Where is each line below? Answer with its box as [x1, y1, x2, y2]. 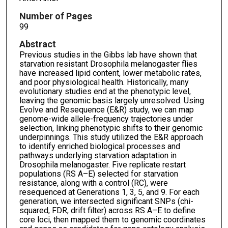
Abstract [19, 39, 56, 50]
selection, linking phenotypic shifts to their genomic [19, 123, 203, 133]
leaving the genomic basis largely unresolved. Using [19, 96, 204, 106]
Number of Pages [19, 10, 92, 21]
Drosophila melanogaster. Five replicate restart [19, 160, 186, 170]
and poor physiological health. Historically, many [19, 77, 189, 88]
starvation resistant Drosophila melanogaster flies [19, 59, 197, 69]
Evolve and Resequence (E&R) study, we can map [19, 105, 194, 115]
